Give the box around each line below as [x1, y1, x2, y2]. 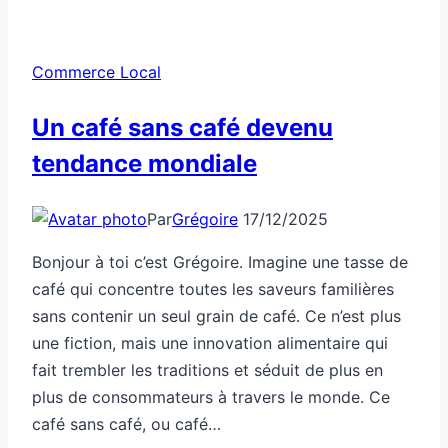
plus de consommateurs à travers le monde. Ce [32, 386, 390, 407]
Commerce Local [32, 61, 161, 82]
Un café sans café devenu [32, 112, 333, 142]
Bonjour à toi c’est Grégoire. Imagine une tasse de [32, 251, 408, 272]
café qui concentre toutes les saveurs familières [32, 278, 394, 299]
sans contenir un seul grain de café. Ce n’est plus [32, 305, 401, 326]
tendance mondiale [32, 148, 257, 178]
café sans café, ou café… [32, 413, 221, 434]
